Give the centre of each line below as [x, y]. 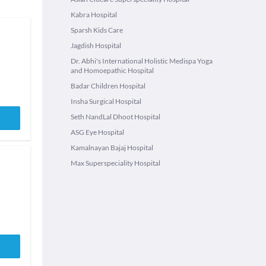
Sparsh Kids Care [97, 30]
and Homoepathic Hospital [112, 70]
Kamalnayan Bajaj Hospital [112, 148]
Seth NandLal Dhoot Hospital [115, 117]
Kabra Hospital [94, 15]
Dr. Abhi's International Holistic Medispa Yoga [142, 61]
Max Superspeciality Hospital [115, 163]
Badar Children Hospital [108, 86]
